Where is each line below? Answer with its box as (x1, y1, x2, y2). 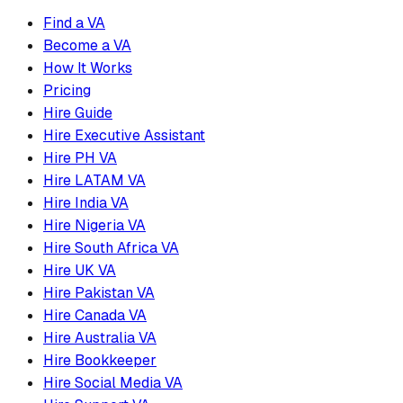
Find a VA (43, 13, 105, 32)
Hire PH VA (43, 148, 117, 167)
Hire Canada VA (43, 305, 147, 325)
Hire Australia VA (43, 327, 157, 347)
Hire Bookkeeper (43, 350, 157, 370)
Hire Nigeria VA (43, 215, 146, 235)
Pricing (43, 80, 91, 100)
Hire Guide (43, 103, 112, 122)
